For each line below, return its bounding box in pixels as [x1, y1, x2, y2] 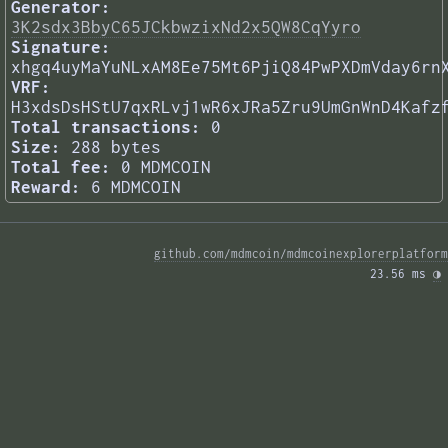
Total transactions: [11, 117, 201, 138]
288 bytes [71, 137, 161, 158]
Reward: [11, 177, 81, 198]
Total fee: [11, 157, 111, 178]
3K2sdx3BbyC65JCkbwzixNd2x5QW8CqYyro [11, 17, 361, 38]
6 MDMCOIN [91, 177, 181, 198]
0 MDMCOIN [121, 157, 211, 178]
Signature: [11, 37, 111, 58]
